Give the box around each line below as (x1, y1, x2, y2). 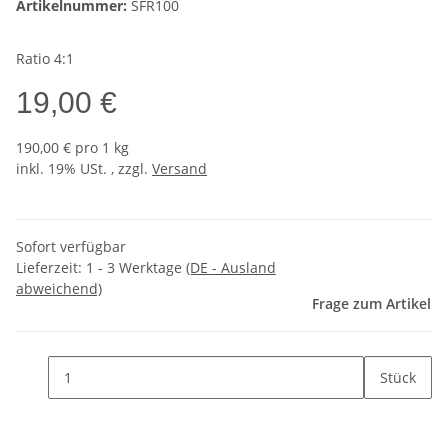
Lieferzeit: (16, 257, 86, 277)
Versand (152, 158, 207, 178)
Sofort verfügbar (16, 236, 126, 256)
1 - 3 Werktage (86, 257, 186, 277)
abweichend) (16, 278, 102, 298)
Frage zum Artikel (312, 293, 431, 313)
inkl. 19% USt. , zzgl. (16, 158, 152, 178)
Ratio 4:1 (16, 48, 74, 68)
